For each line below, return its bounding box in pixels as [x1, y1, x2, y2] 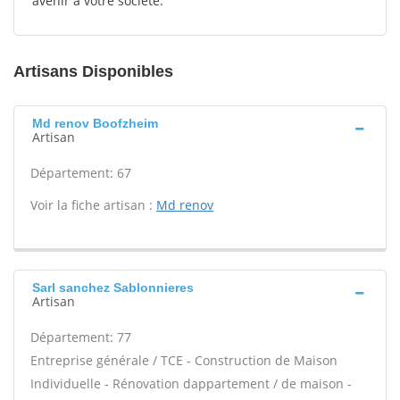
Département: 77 [30, 329, 131, 346]
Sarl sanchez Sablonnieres [32, 280, 194, 295]
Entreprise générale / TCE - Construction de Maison [30, 352, 337, 369]
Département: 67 [30, 164, 131, 181]
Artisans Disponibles [13, 62, 173, 80]
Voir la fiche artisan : [30, 196, 156, 213]
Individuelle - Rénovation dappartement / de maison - [30, 375, 352, 392]
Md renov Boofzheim [32, 116, 158, 130]
